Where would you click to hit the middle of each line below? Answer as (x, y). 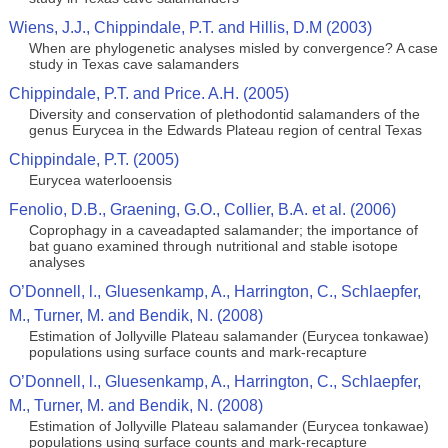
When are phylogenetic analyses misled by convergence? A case (233, 48)
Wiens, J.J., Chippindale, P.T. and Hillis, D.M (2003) (190, 27)
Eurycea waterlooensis (100, 180)
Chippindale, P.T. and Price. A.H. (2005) (148, 93)
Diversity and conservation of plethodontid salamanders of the (224, 114)
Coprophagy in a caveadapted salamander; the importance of (223, 230)
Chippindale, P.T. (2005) (93, 159)
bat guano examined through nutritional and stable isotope (213, 246)
